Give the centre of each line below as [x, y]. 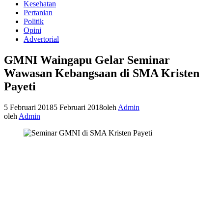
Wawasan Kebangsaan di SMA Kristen [102, 73]
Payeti [20, 86]
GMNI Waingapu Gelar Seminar [87, 60]
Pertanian [38, 13]
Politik [34, 21]
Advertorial [41, 39]
